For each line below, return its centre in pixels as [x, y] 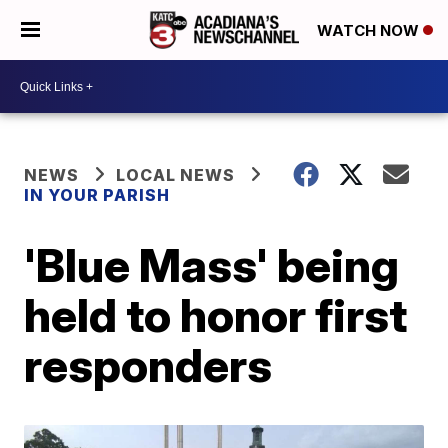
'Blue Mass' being [212, 265]
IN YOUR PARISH [97, 195]
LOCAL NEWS [176, 175]
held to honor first [216, 315]
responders [148, 365]
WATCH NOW [370, 31]
